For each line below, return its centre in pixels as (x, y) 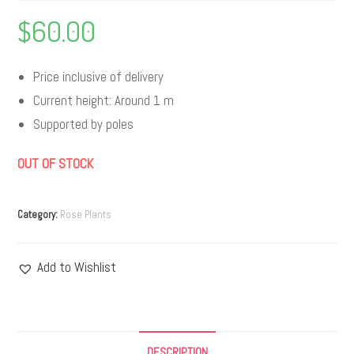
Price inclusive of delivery (99, 77)
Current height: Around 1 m (104, 101)
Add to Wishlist (77, 267)
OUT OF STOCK (56, 164)
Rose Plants (86, 215)
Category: (39, 215)
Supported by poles (84, 124)
